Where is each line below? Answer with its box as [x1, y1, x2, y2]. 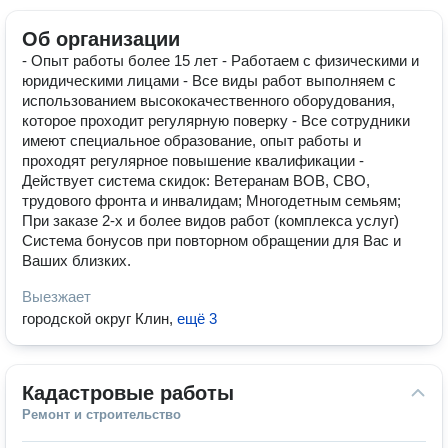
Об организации [22, 28, 180, 50]
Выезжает [22, 288, 91, 305]
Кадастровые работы [22, 382, 234, 404]
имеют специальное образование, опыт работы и [22, 132, 361, 149]
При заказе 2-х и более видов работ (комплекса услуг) [22, 212, 399, 229]
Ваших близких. [22, 252, 131, 269]
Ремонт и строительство [22, 407, 181, 422]
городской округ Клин [22, 310, 169, 327]
